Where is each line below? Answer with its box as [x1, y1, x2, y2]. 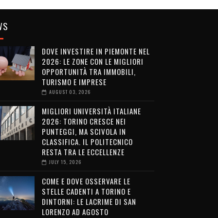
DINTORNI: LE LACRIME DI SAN [41, 196, 136, 207]
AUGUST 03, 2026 [49, 88, 91, 95]
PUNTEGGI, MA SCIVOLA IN [41, 126, 126, 137]
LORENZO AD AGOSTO [41, 206, 109, 217]
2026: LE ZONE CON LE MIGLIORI [41, 56, 144, 67]
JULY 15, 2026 [49, 158, 81, 165]
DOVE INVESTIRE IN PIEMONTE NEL [41, 46, 150, 56]
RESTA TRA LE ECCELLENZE [41, 146, 125, 157]
